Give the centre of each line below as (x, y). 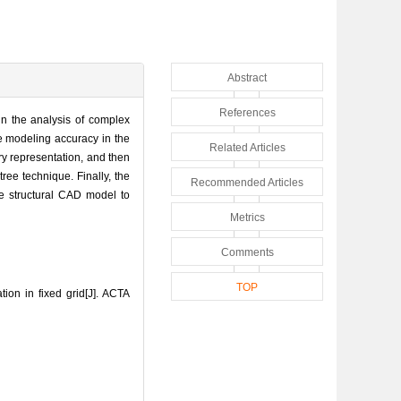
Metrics (247, 217)
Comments (247, 252)
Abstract (247, 77)
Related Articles (247, 147)
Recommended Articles (247, 182)
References (247, 112)
